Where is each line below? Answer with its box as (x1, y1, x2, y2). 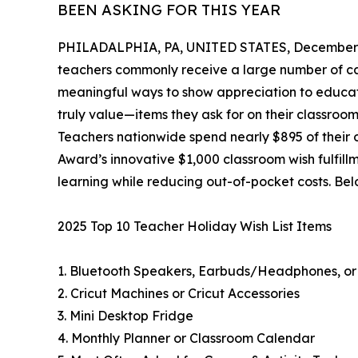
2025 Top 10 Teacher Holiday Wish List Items (58, 218, 332, 235)
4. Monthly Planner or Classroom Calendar (58, 330, 315, 347)
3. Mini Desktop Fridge (58, 308, 193, 324)
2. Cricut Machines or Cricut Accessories (58, 285, 300, 302)
